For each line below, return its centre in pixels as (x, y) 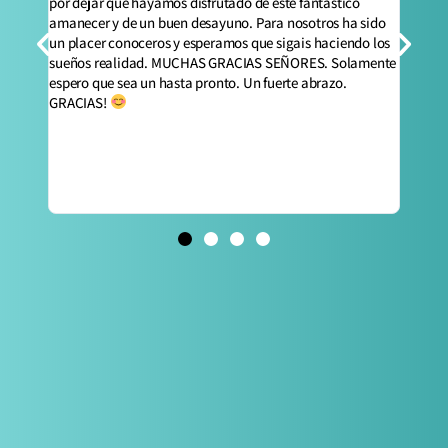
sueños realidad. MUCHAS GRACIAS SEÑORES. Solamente (223, 62)
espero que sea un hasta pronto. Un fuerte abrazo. (198, 82)
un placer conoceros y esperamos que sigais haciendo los (220, 42)
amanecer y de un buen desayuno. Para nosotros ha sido (217, 22)
